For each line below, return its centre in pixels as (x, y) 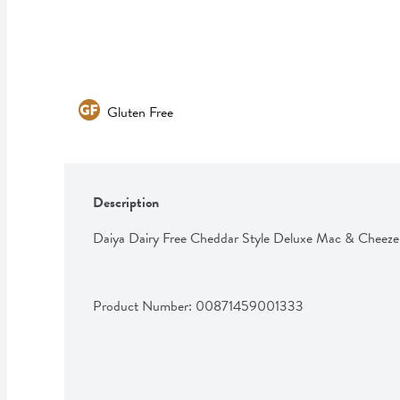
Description (126, 202)
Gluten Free (140, 112)
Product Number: (144, 306)
